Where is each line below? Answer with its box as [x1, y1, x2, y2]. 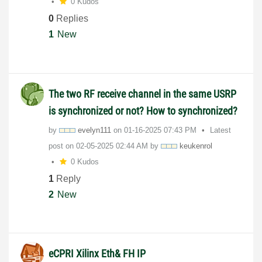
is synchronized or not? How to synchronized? [49, 104, 237, 117]
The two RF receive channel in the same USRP [49, 87, 236, 100]
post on [49, 141, 76, 150]
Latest [210, 125, 231, 135]
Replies [54, 13, 88, 24]
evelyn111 [78, 125, 111, 135]
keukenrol [180, 141, 212, 150]
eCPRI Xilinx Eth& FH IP [49, 247, 146, 260]
